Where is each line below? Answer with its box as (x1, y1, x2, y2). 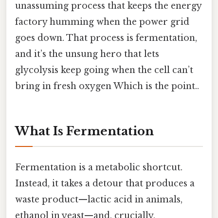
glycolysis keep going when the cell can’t (15, 64, 193, 75)
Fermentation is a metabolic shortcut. (15, 162, 182, 173)
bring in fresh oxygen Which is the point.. (15, 80, 199, 91)
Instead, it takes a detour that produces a (15, 178, 195, 189)
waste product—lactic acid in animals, (15, 194, 182, 205)
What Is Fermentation (15, 124, 154, 138)
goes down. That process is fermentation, (15, 32, 197, 43)
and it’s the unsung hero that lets (15, 48, 159, 59)
